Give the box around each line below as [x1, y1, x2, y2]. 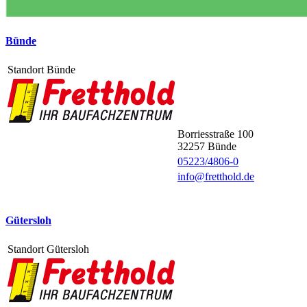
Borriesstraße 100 [177, 127, 254, 140]
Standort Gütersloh [8, 243, 89, 256]
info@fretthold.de [177, 170, 254, 182]
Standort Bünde [8, 63, 75, 75]
